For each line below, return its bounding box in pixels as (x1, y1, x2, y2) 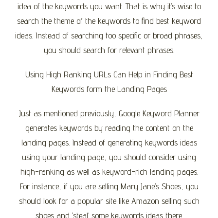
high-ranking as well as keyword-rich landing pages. (20, 166, 198, 177)
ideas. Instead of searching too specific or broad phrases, (15, 30, 203, 40)
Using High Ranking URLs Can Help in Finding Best (25, 69, 193, 79)
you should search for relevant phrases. (44, 44, 174, 55)
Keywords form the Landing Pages (51, 83, 167, 94)
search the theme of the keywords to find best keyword (17, 15, 201, 26)
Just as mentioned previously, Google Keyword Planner (18, 108, 200, 118)
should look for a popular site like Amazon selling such (18, 195, 200, 206)
